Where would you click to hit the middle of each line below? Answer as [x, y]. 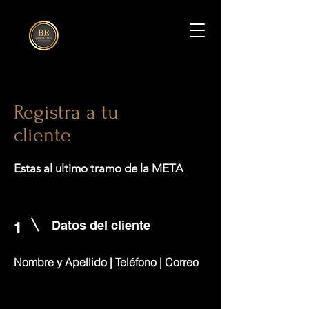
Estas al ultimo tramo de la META [99, 168]
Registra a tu [66, 112]
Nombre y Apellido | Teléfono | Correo [106, 262]
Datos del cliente [103, 225]
